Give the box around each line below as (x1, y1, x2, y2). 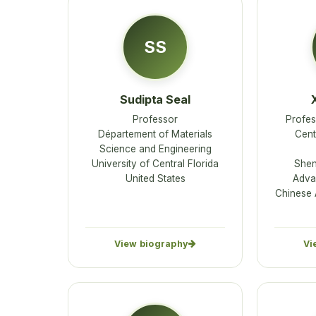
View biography (114, 238, 189, 250)
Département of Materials (98, 128, 212, 140)
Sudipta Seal (119, 92, 191, 107)
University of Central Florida (92, 157, 219, 169)
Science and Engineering (99, 142, 212, 154)
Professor (133, 113, 178, 125)
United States (125, 172, 186, 184)
